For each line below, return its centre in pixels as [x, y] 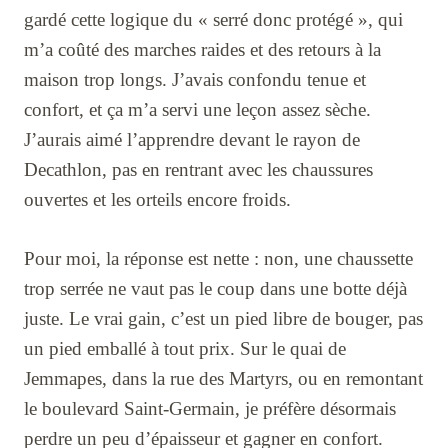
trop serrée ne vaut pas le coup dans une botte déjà [215, 288]
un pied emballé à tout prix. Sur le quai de [185, 348]
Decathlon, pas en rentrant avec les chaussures [198, 170]
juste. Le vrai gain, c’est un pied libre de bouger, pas [223, 318]
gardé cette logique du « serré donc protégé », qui [213, 20]
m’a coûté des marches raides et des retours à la [202, 50]
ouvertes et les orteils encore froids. [157, 200]
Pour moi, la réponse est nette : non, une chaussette [218, 258]
